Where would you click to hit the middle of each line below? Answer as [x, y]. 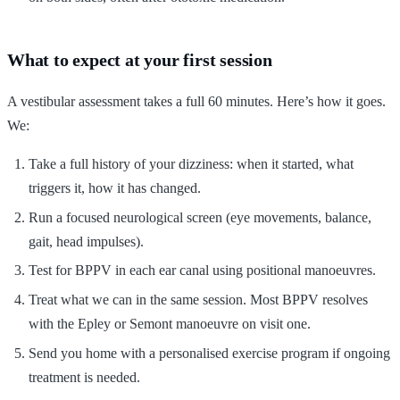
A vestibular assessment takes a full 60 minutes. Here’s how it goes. [196, 102]
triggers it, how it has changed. [115, 188]
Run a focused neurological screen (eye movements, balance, [200, 217]
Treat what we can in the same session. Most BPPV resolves [198, 299]
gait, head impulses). [86, 241]
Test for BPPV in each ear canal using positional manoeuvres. [202, 271]
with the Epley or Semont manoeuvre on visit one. [170, 323]
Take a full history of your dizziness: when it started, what [191, 164]
